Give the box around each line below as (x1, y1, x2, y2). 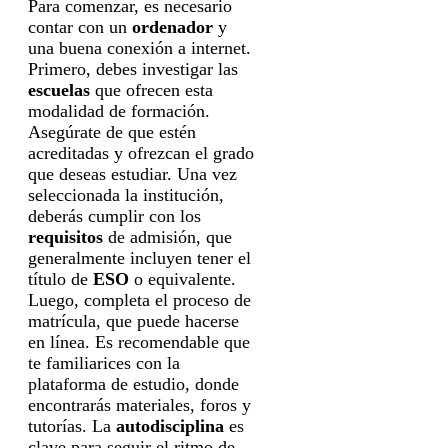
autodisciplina (116, 415, 224, 436)
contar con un (28, 16, 132, 37)
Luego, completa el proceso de (28, 289, 251, 310)
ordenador (132, 16, 213, 37)
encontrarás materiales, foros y (28, 394, 251, 415)
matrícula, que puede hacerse (28, 310, 239, 331)
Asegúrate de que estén (28, 121, 196, 142)
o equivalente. (129, 268, 236, 289)
